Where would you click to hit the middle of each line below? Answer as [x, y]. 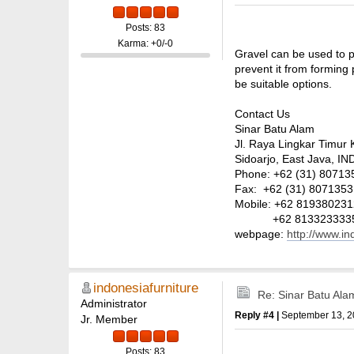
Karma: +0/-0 [145, 44]
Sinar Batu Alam [275, 129]
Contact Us [262, 114]
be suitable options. [283, 84]
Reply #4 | [258, 315]
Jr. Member [109, 319]
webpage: [261, 234]
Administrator [114, 303]
